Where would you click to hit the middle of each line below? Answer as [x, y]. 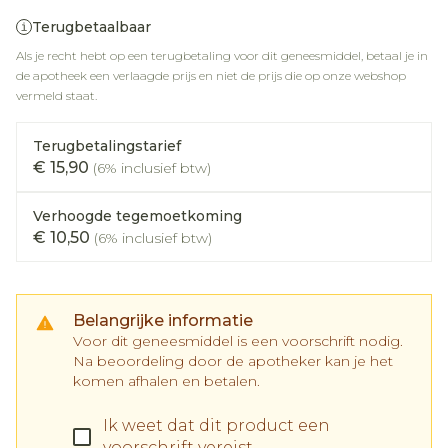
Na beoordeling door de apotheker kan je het [233, 361]
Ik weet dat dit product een [216, 425]
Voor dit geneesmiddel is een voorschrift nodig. [238, 341]
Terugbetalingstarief [107, 146]
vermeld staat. [56, 95]
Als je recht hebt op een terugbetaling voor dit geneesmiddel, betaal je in [222, 55]
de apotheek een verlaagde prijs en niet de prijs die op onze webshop [211, 75]
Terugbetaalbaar [91, 27]
